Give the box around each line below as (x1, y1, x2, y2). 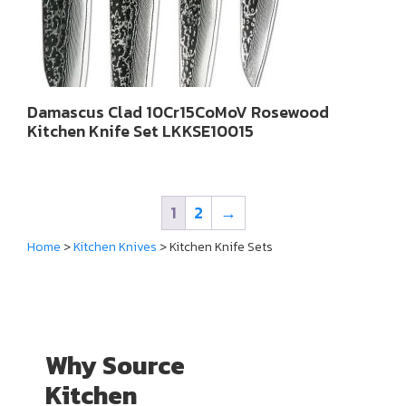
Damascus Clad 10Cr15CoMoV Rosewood (27, 100, 329, 124)
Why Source (45, 346, 185, 384)
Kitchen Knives (73, 237, 157, 256)
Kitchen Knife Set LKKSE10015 (27, 119, 254, 143)
